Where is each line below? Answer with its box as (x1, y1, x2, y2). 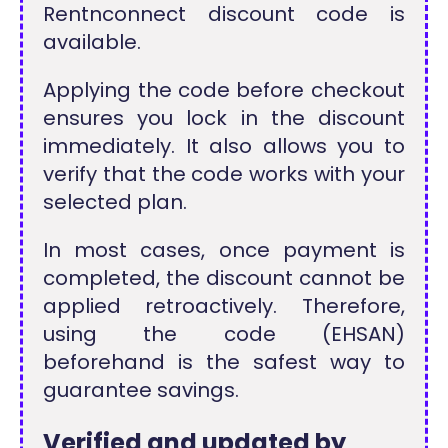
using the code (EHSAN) (43, 319, 405, 348)
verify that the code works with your (43, 159, 405, 188)
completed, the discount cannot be (43, 263, 405, 292)
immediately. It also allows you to (43, 131, 405, 160)
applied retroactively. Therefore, (43, 291, 405, 320)
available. (43, 27, 142, 56)
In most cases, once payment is (43, 235, 405, 264)
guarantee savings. (43, 375, 240, 404)
